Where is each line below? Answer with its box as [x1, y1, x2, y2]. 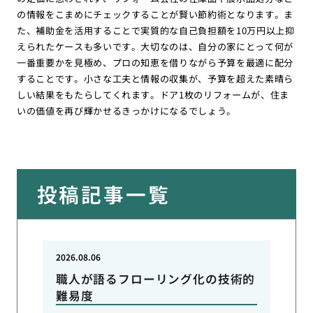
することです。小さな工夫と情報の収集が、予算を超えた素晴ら [16, 71, 294, 85]
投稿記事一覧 [36, 179, 170, 208]
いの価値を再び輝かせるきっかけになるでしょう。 [16, 103, 237, 117]
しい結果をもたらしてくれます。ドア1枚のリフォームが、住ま [16, 87, 290, 101]
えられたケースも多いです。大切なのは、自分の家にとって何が [16, 39, 294, 53]
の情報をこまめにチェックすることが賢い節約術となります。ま [16, 7, 294, 21]
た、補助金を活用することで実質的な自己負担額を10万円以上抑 [16, 23, 295, 37]
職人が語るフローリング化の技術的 [55, 270, 256, 288]
